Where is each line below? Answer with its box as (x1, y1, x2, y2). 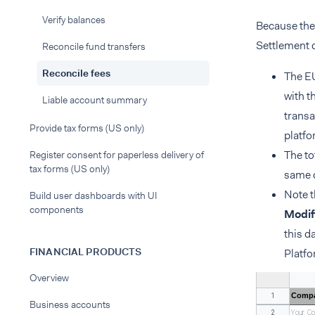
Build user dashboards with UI (30, 189, 157, 202)
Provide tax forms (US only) (30, 122, 144, 134)
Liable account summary (42, 94, 147, 106)
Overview (30, 271, 69, 284)
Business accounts (30, 298, 110, 311)
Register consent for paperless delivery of (30, 148, 204, 161)
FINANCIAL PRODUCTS (30, 245, 142, 258)
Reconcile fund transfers (42, 40, 146, 53)
